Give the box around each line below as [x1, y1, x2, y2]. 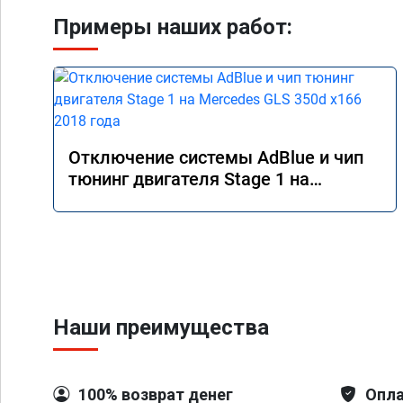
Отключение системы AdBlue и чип [68, 147, 363, 168]
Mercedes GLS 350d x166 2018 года [68, 190, 359, 211]
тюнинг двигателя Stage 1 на [68, 168, 309, 190]
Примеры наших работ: [53, 14, 292, 40]
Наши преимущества [53, 315, 269, 340]
